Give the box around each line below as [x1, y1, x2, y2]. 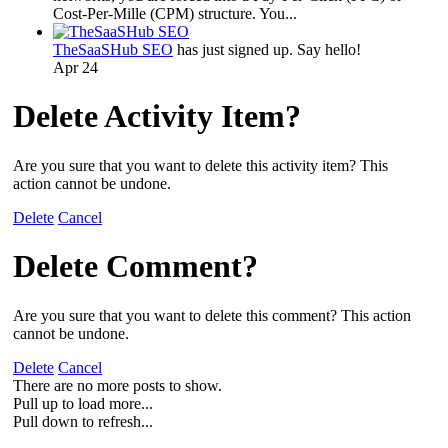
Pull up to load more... [13, 394, 153, 412]
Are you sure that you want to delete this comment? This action [13, 306, 411, 324]
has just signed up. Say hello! [173, 40, 361, 58]
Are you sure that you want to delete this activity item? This [13, 156, 388, 174]
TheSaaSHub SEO [53, 40, 173, 58]
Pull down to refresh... [13, 412, 153, 430]
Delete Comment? [13, 248, 258, 285]
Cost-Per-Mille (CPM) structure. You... [53, 4, 297, 22]
